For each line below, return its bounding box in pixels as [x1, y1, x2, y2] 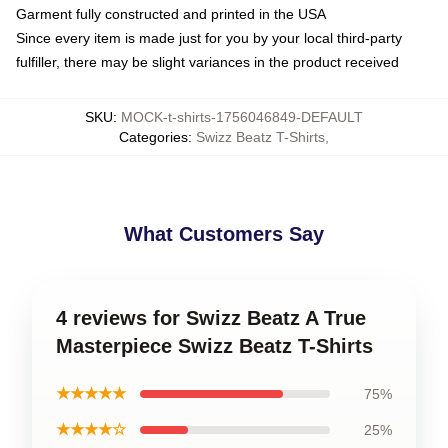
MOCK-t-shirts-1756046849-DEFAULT [121, 108, 363, 125]
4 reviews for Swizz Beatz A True [56, 306, 366, 329]
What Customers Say [124, 222, 324, 245]
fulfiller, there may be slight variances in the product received [16, 53, 399, 70]
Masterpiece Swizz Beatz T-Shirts [56, 334, 373, 357]
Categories [119, 128, 188, 145]
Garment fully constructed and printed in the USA [16, 5, 326, 22]
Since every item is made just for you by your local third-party [16, 29, 402, 46]
